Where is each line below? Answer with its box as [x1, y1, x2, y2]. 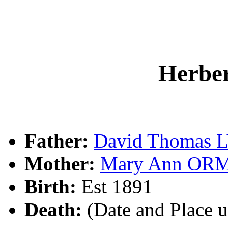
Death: [24, 198, 82, 220]
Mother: [24, 152, 95, 175]
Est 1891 [76, 175, 153, 197]
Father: [24, 129, 89, 152]
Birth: [24, 175, 76, 197]
